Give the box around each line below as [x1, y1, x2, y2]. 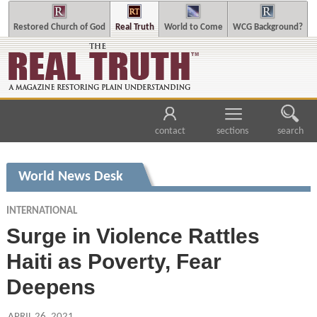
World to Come [163, 23, 223, 32]
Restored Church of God [13, 23, 105, 32]
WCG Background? [232, 23, 303, 32]
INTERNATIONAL [6, 205, 77, 217]
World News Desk [18, 169, 123, 184]
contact [154, 127, 185, 137]
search [277, 127, 304, 137]
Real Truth [115, 23, 154, 32]
